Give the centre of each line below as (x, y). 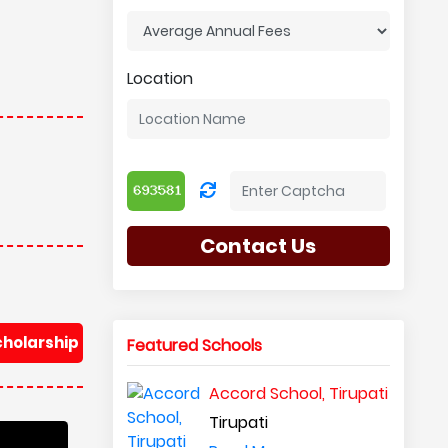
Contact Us (258, 246)
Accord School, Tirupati (299, 393)
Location (159, 78)
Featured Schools (194, 345)
